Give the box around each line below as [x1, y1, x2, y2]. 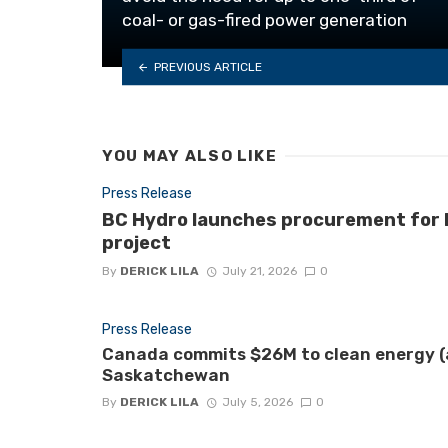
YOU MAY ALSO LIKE [102, 146, 277, 165]
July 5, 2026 [221, 395, 293, 410]
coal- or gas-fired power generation [122, 9, 407, 30]
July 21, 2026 [221, 264, 297, 279]
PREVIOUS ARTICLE [153, 59, 262, 74]
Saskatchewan [102, 365, 230, 386]
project [102, 231, 171, 254]
